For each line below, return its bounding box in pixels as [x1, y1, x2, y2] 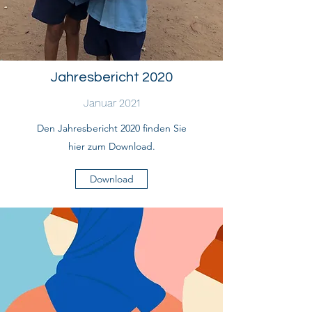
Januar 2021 [83, 97, 140, 109]
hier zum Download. [68, 140, 155, 153]
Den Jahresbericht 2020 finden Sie [36, 122, 187, 134]
